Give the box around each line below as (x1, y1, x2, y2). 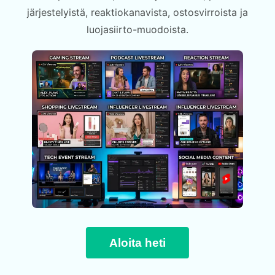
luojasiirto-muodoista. (87, 23, 188, 36)
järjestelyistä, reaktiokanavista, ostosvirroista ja (27, 6, 248, 19)
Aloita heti (109, 236, 166, 249)
